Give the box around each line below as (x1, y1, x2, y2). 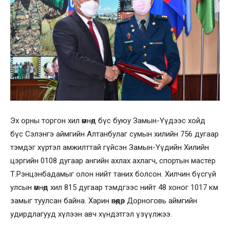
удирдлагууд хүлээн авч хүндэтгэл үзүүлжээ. (10, 209, 172, 219)
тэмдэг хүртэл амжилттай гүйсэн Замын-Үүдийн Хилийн (10, 142, 209, 152)
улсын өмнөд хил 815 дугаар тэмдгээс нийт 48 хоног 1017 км (10, 182, 218, 192)
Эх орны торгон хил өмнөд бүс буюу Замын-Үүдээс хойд (10, 116, 205, 125)
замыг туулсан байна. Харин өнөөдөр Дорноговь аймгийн (10, 196, 197, 205)
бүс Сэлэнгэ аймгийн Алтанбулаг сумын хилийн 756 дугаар (10, 129, 219, 139)
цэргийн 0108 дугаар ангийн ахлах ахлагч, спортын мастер (10, 156, 216, 165)
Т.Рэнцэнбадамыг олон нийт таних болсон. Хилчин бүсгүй (10, 169, 216, 179)
